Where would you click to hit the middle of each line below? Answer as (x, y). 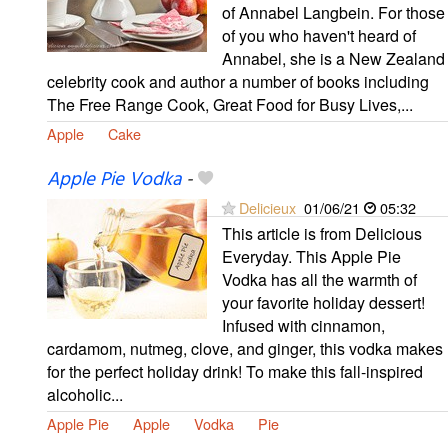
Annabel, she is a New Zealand (333, 58)
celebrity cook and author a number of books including (238, 81)
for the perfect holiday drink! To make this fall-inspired (235, 371)
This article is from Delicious (322, 233)
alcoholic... (85, 394)
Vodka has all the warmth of (319, 279)
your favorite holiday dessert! (323, 302)
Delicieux (267, 207)
